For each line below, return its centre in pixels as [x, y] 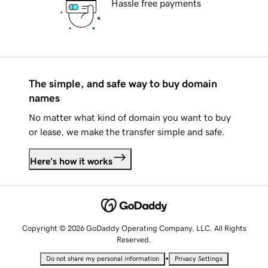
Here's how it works [71, 161]
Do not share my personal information [102, 258]
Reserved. [134, 239]
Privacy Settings [198, 258]
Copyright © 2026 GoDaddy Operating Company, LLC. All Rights [134, 228]
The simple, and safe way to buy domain [123, 84]
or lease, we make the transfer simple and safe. [127, 132]
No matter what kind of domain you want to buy [130, 118]
